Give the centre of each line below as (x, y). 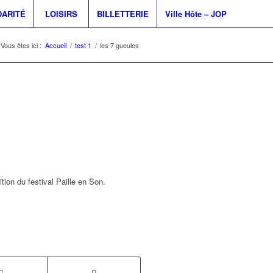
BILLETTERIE (122, 14)
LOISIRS (61, 14)
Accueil (56, 45)
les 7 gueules (119, 45)
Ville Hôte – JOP (196, 14)
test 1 (83, 45)
